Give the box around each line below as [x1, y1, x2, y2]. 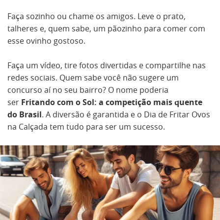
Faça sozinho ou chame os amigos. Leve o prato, [7, 11, 186, 22]
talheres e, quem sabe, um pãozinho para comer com [7, 23, 205, 34]
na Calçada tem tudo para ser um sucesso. [7, 121, 165, 132]
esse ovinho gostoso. [7, 35, 85, 46]
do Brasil [7, 109, 42, 120]
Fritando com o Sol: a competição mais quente [21, 97, 202, 108]
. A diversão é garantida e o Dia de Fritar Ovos [42, 109, 210, 120]
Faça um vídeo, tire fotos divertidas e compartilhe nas [7, 60, 206, 71]
